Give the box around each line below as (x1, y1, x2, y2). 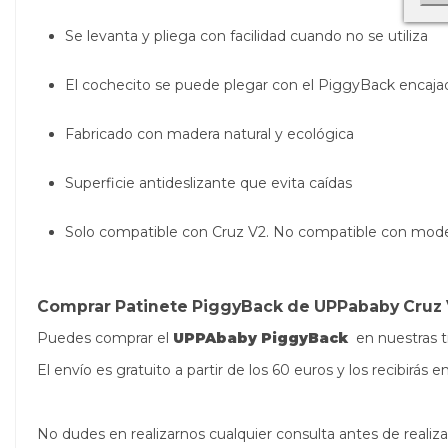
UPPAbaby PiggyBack (173, 328, 348, 347)
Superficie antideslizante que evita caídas (65, 173, 352, 192)
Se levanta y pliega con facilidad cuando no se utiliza (65, 26, 428, 45)
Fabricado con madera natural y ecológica (65, 124, 354, 143)
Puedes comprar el (37, 328, 169, 347)
